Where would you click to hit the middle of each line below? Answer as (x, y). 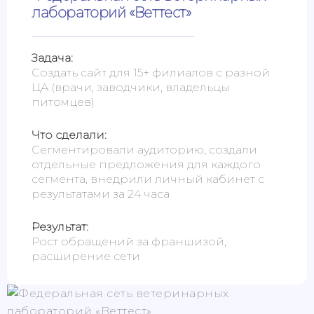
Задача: (52, 58)
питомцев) (63, 102)
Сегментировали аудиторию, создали (144, 150)
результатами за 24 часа (101, 194)
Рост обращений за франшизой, (129, 242)
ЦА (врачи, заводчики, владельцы (131, 88)
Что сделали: (69, 135)
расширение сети (86, 257)
